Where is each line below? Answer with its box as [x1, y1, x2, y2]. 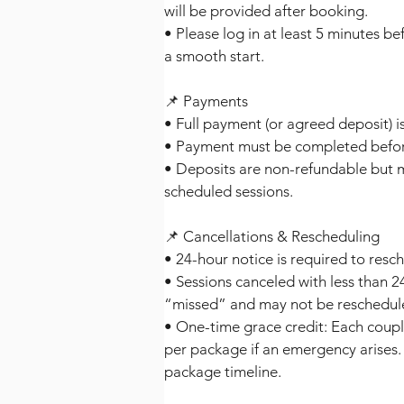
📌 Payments [164, 91, 248, 110]
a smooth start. [164, 46, 264, 65]
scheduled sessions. [164, 181, 293, 200]
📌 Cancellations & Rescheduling [164, 226, 380, 245]
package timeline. [164, 362, 281, 381]
